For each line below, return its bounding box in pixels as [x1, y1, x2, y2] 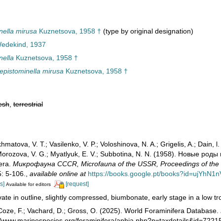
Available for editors [5, 182, 51, 187]
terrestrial [13, 100, 43, 108]
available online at [29, 170, 86, 178]
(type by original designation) [101, 27, 193, 35]
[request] [65, 181, 89, 187]
